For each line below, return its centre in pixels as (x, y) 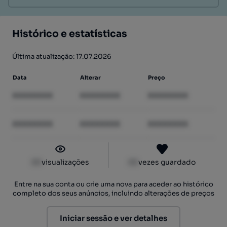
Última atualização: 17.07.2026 (62, 56)
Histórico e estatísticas (70, 34)
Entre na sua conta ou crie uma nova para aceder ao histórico (113, 184)
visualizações (65, 162)
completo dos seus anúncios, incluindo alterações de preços (113, 193)
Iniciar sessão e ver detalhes (113, 218)
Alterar (91, 78)
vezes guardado (167, 162)
